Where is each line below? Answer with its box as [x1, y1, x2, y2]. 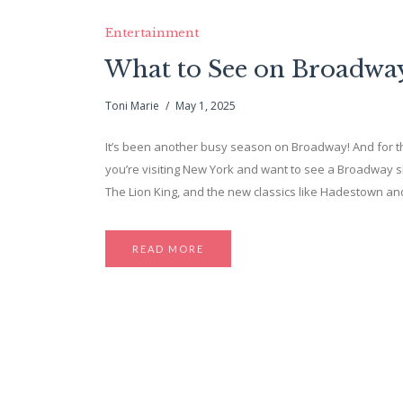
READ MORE [132, 242, 204, 255]
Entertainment [105, 24, 199, 40]
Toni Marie [105, 97, 159, 113]
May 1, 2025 [175, 97, 236, 113]
